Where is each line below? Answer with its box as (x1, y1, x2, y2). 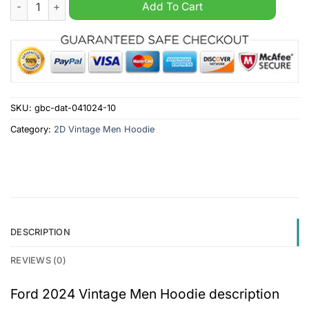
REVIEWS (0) (10, 255, 66, 266)
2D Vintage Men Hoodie (54, 123, 154, 134)
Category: (10, 123, 54, 134)
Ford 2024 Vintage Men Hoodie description (10, 285, 279, 302)
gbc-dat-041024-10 (34, 102, 116, 113)
